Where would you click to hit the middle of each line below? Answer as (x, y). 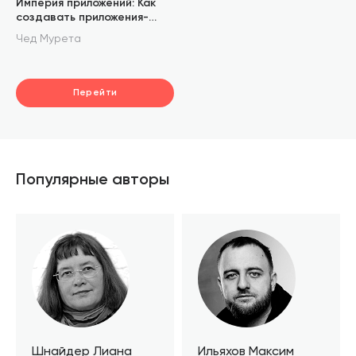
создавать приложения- (82, 17)
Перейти (95, 93)
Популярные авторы (93, 180)
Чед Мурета (48, 39)
